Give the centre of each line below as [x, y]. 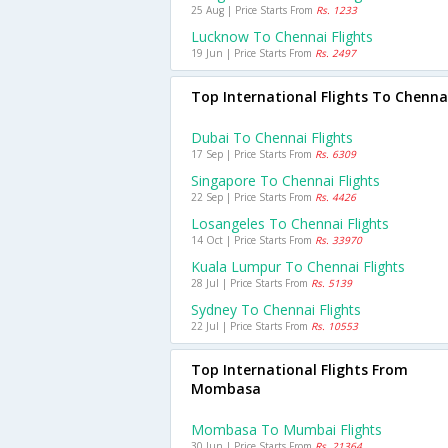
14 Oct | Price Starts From [253, 240]
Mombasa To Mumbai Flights [286, 429]
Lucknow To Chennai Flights [282, 36]
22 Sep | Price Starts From [253, 197]
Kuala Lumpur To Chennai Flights [298, 266]
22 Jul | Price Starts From [251, 326]
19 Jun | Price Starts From [253, 53]
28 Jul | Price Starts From [251, 283]
